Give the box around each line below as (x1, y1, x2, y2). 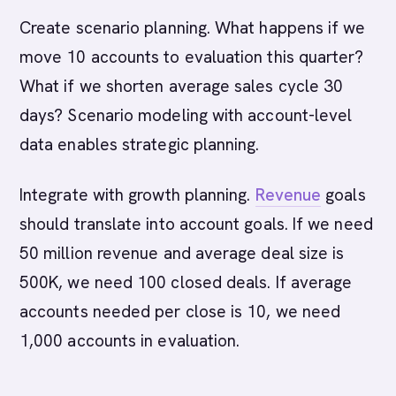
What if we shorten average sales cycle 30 (19, 75, 344, 97)
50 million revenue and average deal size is (19, 242, 345, 264)
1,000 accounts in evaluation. (19, 330, 240, 352)
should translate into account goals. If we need (19, 213, 373, 235)
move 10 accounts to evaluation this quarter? (19, 46, 364, 68)
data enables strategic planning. (19, 133, 260, 156)
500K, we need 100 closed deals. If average (19, 271, 353, 293)
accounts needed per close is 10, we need (19, 301, 341, 323)
